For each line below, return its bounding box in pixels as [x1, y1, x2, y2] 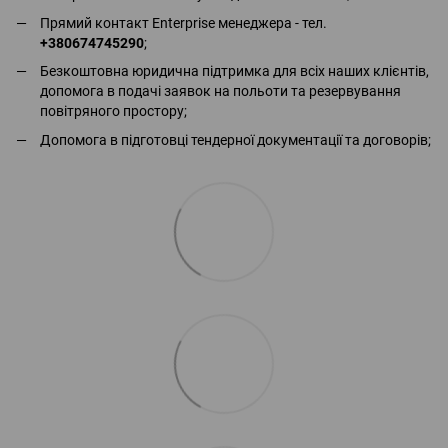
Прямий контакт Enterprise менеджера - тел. [40, 14, 327, 31]
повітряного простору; [40, 103, 187, 120]
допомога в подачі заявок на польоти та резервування [40, 83, 401, 100]
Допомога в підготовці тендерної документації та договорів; [40, 131, 431, 148]
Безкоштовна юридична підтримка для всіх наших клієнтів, [40, 63, 429, 80]
